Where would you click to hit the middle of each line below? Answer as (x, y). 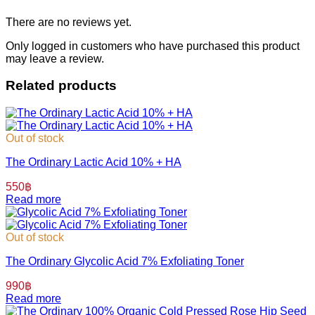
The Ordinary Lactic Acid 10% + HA (94, 162)
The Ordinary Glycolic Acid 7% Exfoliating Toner (125, 262)
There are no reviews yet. (69, 22)
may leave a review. (55, 58)
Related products (61, 86)
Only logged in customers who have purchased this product (153, 46)
